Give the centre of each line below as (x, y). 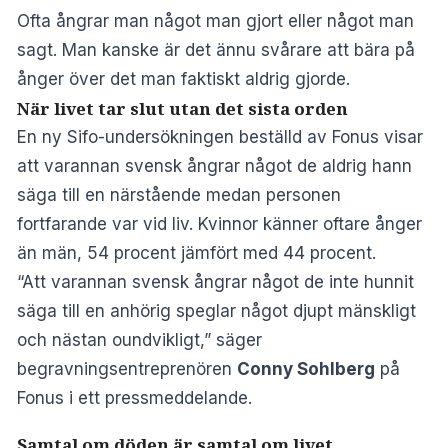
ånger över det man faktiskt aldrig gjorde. (183, 78)
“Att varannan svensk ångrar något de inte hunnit (215, 281)
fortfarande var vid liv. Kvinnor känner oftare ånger (219, 223)
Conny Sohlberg (306, 368)
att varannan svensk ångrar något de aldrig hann (214, 165)
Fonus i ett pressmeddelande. (134, 397)
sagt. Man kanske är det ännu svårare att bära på (216, 49)
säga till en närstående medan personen (179, 194)
